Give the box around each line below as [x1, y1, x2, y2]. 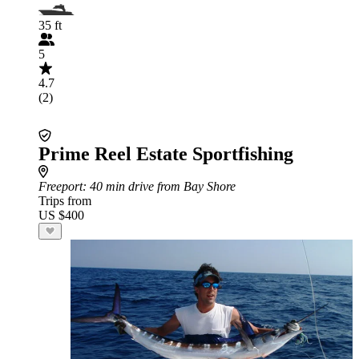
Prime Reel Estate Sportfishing [38, 143, 293, 164]
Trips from [38, 194, 91, 208]
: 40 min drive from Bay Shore [83, 179, 236, 193]
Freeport [38, 179, 83, 193]
